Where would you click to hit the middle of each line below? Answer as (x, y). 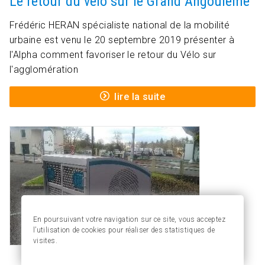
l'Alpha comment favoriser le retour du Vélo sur (113, 55)
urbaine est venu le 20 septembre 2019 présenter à (122, 40)
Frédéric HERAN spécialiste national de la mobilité (120, 25)
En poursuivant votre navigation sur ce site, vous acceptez (129, 219)
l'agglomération (44, 70)
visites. (45, 241)
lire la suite (140, 97)
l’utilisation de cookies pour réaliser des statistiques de (124, 230)
